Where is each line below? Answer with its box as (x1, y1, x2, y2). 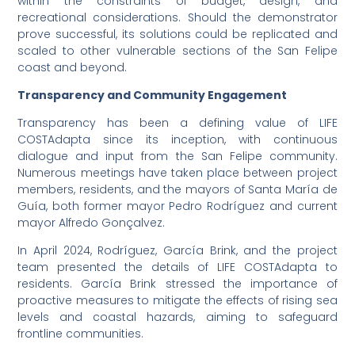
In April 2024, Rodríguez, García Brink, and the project (17, 242, 338, 259)
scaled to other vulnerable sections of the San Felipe (17, 43, 338, 59)
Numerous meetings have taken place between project (17, 165, 338, 181)
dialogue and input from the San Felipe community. (17, 148, 338, 165)
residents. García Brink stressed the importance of (17, 276, 338, 292)
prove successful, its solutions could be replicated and (17, 26, 338, 43)
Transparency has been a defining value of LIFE (17, 115, 338, 132)
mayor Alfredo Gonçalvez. (17, 215, 166, 231)
